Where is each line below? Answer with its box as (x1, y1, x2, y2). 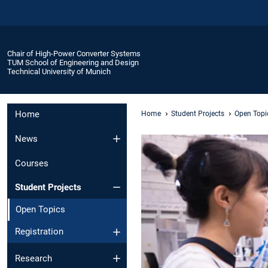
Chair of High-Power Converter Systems (7, 48, 141, 58)
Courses (15, 157, 48, 169)
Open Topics (16, 204, 65, 215)
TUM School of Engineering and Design (7, 57, 139, 67)
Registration (15, 226, 63, 237)
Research (15, 252, 52, 264)
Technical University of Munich (7, 66, 111, 76)
